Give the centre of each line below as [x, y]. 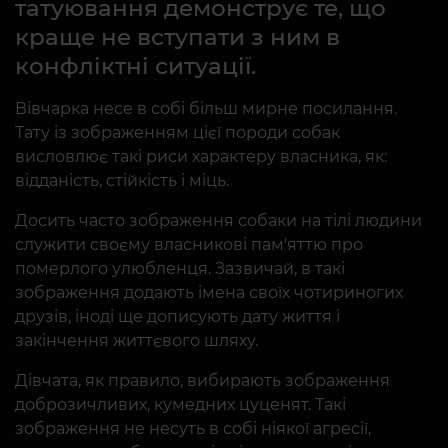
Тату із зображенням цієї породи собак [177, 132]
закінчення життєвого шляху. [136, 340]
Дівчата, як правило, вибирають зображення [202, 380]
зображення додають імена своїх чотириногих [209, 292]
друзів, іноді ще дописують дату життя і [177, 316]
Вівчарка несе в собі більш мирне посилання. [206, 108]
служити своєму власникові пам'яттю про [189, 244]
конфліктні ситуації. [135, 65]
